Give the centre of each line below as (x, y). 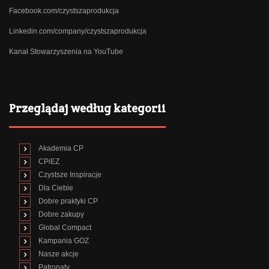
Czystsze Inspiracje (70, 175)
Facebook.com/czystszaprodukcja (64, 11)
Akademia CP (61, 149)
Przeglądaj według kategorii (87, 108)
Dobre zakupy (61, 215)
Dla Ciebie (56, 188)
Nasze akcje (59, 254)
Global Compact (65, 228)
